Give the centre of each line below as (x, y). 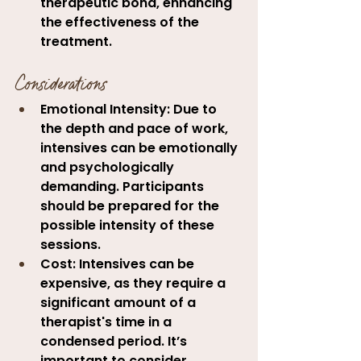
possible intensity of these (129, 225)
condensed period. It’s (115, 341)
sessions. (71, 244)
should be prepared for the (131, 205)
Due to (195, 109)
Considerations (60, 84)
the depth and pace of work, (136, 128)
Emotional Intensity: (105, 109)
